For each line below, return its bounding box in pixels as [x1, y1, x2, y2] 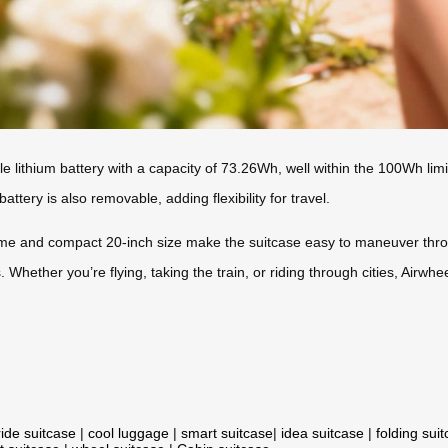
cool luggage [88, 424, 169, 441]
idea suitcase [281, 424, 364, 441]
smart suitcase [181, 424, 273, 441]
